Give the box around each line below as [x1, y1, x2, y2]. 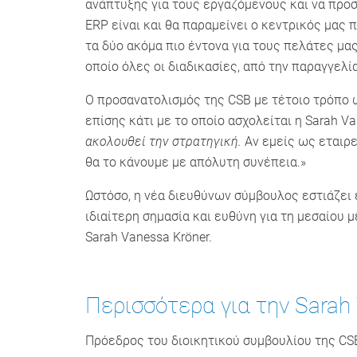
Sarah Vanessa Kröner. [85, 229, 212, 245]
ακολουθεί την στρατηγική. [85, 134, 241, 149]
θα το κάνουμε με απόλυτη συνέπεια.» [85, 155, 306, 170]
